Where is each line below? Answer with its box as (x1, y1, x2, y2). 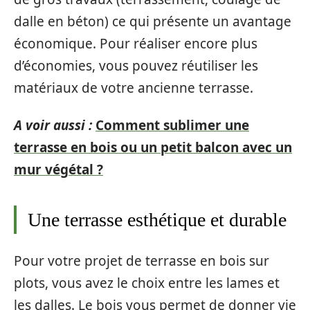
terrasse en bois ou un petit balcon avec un (14, 138, 292, 156)
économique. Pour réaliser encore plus (14, 34, 257, 53)
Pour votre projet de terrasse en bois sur (14, 251, 269, 270)
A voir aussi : (14, 116, 92, 134)
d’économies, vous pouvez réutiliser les (14, 56, 258, 75)
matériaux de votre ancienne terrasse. (14, 78, 253, 97)
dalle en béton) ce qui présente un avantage (14, 12, 291, 30)
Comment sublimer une (95, 116, 249, 134)
